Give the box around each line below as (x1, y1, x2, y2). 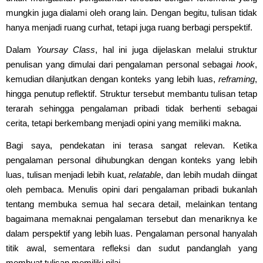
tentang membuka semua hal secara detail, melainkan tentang (6, 198, 257, 209)
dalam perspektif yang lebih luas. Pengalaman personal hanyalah (6, 228, 257, 238)
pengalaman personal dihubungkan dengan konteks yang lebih (6, 154, 257, 165)
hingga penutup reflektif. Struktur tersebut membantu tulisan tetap (6, 88, 257, 99)
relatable (129, 169, 161, 180)
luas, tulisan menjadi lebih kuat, (6, 169, 129, 180)
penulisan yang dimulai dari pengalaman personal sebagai (6, 59, 236, 69)
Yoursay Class (36, 44, 95, 55)
